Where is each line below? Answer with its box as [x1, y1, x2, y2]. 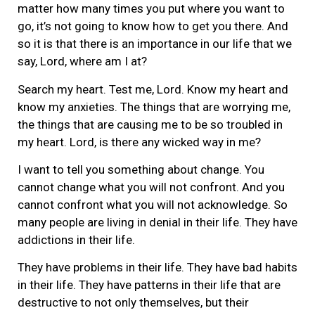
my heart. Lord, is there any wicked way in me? [18, 134, 261, 149]
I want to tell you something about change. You [18, 162, 264, 177]
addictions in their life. [18, 233, 135, 247]
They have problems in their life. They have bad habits [18, 260, 297, 275]
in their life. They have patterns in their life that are [18, 278, 281, 292]
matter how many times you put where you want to [18, 1, 285, 16]
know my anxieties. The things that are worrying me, [18, 99, 290, 114]
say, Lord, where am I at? [18, 54, 147, 69]
